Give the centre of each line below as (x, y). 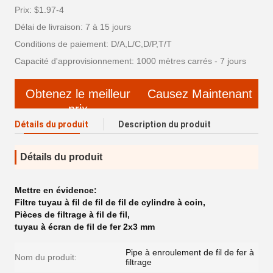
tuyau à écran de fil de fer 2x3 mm (85, 227)
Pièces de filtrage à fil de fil (71, 215)
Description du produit (165, 125)
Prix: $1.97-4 (39, 10)
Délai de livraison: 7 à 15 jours (73, 27)
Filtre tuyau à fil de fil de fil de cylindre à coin (109, 203)
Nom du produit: (46, 257)
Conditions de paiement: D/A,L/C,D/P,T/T (93, 44)
